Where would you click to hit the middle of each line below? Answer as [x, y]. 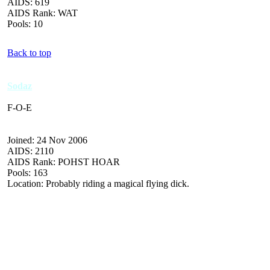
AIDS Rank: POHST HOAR [64, 162]
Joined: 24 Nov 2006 [47, 140]
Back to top [29, 52]
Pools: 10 [25, 24]
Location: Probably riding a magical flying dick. [98, 183]
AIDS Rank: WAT [42, 13]
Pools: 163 [27, 172]
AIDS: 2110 [30, 151]
